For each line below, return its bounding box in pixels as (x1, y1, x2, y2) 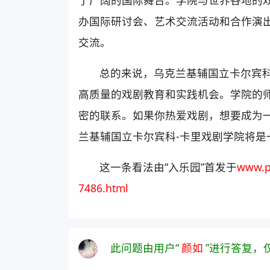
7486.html (78, 180, 128, 195)
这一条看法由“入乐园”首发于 (99, 159, 237, 174)
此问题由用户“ (110, 240, 179, 255)
